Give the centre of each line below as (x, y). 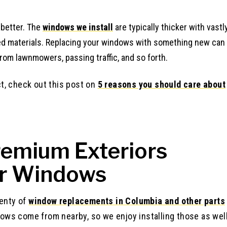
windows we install (78, 27)
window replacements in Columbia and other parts (127, 201)
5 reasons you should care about (162, 85)
